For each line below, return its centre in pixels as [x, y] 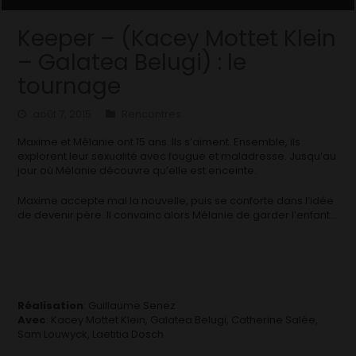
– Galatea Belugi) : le [132, 62]
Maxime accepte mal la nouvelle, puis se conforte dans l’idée [176, 200]
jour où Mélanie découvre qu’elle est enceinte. [137, 170]
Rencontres [152, 114]
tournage [70, 86]
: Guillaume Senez [130, 305]
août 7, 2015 [62, 114]
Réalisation [51, 305]
